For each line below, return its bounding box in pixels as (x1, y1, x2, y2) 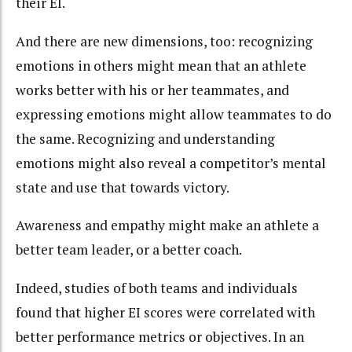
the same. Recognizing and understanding (16, 129, 275, 148)
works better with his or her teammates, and (16, 80, 289, 99)
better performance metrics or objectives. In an (16, 327, 304, 346)
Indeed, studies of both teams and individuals (16, 278, 298, 297)
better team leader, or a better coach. (16, 240, 242, 259)
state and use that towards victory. (16, 178, 229, 196)
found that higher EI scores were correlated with (16, 302, 315, 321)
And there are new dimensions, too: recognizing (16, 31, 313, 50)
